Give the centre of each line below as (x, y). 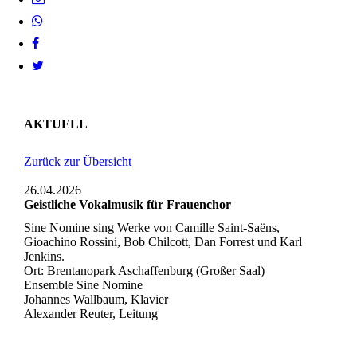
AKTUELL (56, 124)
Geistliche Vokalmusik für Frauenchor (127, 205)
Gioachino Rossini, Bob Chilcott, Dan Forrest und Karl (163, 242)
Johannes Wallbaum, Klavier (96, 300)
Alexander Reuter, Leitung (91, 314)
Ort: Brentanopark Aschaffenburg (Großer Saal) (144, 271)
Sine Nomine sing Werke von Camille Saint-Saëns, (152, 228)
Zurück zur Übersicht (78, 162)
